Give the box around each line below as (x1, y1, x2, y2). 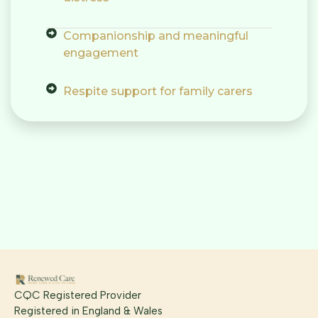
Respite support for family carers (62, 84, 253, 99)
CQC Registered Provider (14, 289, 141, 302)
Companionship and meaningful (62, 29, 248, 43)
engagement (62, 46, 138, 60)
